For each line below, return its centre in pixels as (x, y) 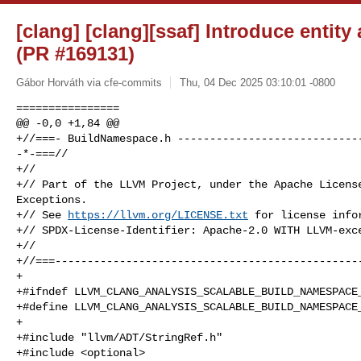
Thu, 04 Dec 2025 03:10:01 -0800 (257, 82)
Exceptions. (52, 199)
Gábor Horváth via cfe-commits (89, 82)
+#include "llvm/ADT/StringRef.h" (119, 337)
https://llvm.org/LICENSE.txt (158, 215)
